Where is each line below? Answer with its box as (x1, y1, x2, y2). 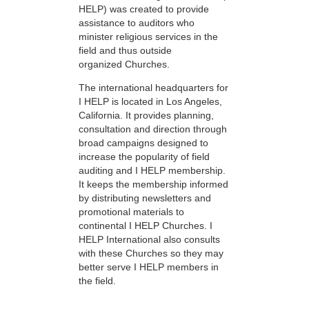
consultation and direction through (79, 123, 227, 135)
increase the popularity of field (79, 151, 210, 163)
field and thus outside (79, 45, 172, 57)
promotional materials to (79, 206, 184, 218)
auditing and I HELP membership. (79, 165, 226, 177)
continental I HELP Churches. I (79, 220, 212, 232)
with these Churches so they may (79, 248, 223, 259)
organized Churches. (79, 59, 170, 70)
